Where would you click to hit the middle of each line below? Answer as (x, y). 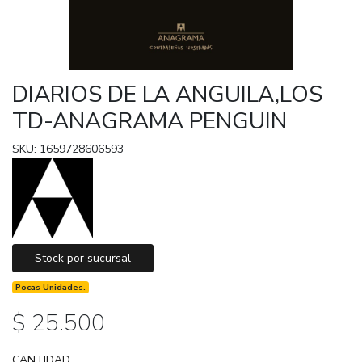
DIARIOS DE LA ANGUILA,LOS (167, 94)
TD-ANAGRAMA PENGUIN (149, 121)
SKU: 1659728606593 (68, 149)
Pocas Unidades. (51, 287)
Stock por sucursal (83, 258)
